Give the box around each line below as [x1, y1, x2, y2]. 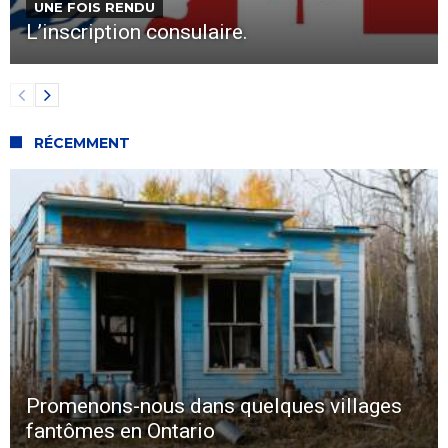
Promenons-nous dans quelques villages [26, 393, 402, 418]
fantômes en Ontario [26, 418, 215, 443]
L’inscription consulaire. [26, 19, 248, 44]
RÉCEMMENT [34, 133, 130, 152]
